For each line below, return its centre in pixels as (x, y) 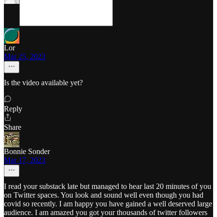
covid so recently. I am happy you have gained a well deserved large (108, 204)
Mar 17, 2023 (25, 160)
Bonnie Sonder (27, 151)
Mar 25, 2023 (25, 56)
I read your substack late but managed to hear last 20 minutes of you (108, 186)
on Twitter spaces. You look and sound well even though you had (104, 195)
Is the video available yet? (43, 83)
